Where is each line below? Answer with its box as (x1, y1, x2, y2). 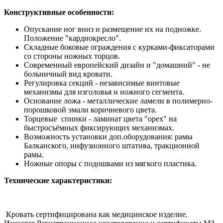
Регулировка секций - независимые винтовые (24, 79, 180, 88)
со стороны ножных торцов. (24, 52, 120, 61)
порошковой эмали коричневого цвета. (24, 106, 157, 114)
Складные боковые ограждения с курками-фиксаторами (24, 43, 215, 52)
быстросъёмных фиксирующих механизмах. (24, 123, 174, 132)
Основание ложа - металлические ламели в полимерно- (24, 97, 213, 106)
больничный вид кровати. (24, 70, 112, 79)
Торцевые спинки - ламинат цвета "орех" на (24, 114, 177, 123)
